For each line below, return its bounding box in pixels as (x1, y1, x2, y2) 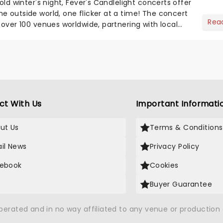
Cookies (149, 160, 179, 170)
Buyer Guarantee (149, 179, 213, 189)
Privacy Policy (149, 141, 200, 151)
